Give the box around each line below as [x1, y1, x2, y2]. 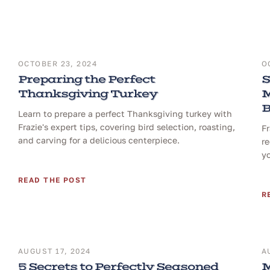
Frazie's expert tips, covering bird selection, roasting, [18, 121, 235, 132]
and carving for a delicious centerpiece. [18, 134, 180, 145]
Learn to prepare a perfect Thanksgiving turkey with [18, 108, 232, 119]
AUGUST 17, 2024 [18, 246, 91, 256]
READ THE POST [18, 175, 87, 184]
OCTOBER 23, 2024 [18, 58, 98, 68]
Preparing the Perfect [18, 72, 155, 86]
